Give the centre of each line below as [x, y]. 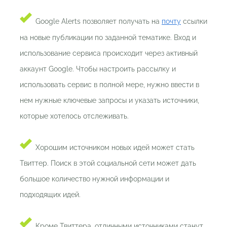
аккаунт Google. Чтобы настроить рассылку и [98, 69]
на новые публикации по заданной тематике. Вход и [108, 38]
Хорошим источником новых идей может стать [115, 148]
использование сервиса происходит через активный [109, 53]
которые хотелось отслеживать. [74, 116]
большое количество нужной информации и [94, 179]
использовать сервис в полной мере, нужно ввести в [109, 85]
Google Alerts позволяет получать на [99, 22]
